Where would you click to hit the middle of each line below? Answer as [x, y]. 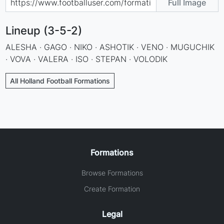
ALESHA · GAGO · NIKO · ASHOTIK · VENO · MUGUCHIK [110, 47]
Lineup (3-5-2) [44, 30]
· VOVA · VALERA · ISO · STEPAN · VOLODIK [87, 59]
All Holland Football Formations [60, 80]
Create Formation [112, 188]
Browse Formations [112, 172]
